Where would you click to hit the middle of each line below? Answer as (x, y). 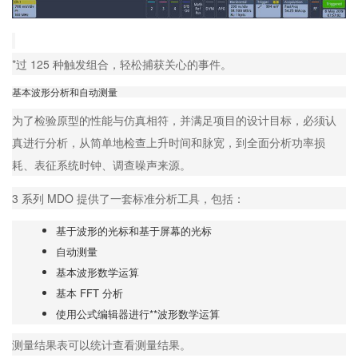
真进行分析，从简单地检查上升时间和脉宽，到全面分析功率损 (169, 143)
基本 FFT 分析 (89, 293)
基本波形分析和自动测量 (65, 92)
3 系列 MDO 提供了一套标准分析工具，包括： (128, 199)
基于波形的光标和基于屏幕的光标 (134, 231)
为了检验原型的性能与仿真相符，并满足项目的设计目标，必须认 (174, 120)
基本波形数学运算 (97, 272)
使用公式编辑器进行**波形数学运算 (138, 314)
